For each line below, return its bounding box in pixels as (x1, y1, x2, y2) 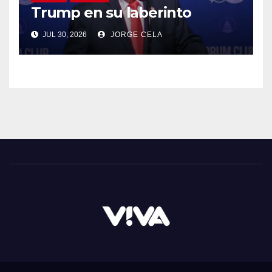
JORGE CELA (108, 30, 163, 39)
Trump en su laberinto (31, 4, 191, 22)
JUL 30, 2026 (41, 30, 87, 39)
